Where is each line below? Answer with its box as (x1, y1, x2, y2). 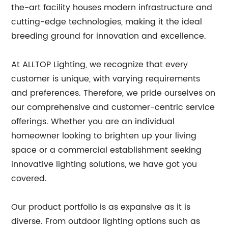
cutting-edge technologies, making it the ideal (11, 15, 203, 28)
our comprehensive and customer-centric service (11, 101, 215, 114)
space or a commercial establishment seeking (11, 144, 202, 157)
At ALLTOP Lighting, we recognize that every (11, 58, 188, 71)
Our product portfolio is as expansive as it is (11, 201, 191, 214)
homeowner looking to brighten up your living (11, 129, 197, 142)
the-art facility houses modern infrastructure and (11, 1, 213, 14)
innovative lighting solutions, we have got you (11, 158, 197, 171)
